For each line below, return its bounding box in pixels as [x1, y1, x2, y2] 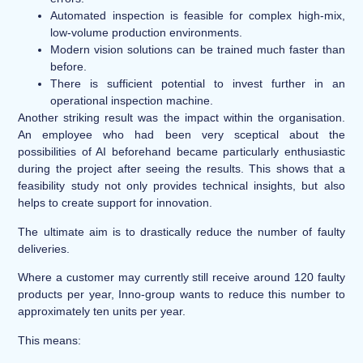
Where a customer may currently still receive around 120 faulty [18, 271, 345, 284]
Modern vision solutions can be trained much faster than [50, 43, 345, 57]
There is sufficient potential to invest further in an [50, 77, 345, 91]
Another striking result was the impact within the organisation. [18, 111, 345, 125]
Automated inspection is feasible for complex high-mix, [50, 9, 345, 23]
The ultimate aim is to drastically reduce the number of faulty [18, 224, 345, 238]
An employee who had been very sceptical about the [18, 128, 345, 142]
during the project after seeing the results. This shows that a [18, 162, 345, 176]
